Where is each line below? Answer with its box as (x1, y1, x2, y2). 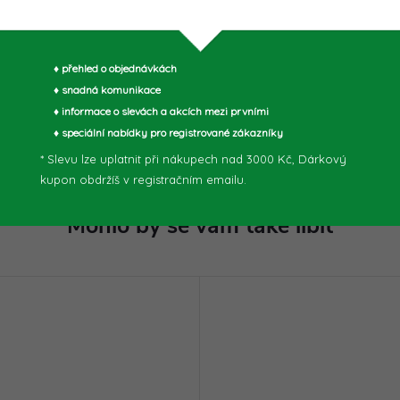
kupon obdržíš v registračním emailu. (40, 171, 246, 187)
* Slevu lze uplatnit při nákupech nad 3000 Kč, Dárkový (40, 151, 346, 166)
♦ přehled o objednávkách (40, 61, 177, 75)
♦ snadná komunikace (40, 82, 161, 96)
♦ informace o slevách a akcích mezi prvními (40, 104, 269, 118)
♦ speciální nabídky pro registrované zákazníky (40, 125, 283, 139)
